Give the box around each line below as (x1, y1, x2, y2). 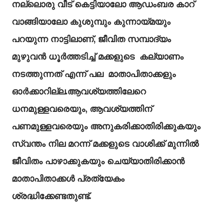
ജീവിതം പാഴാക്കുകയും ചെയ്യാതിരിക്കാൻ (12, 155, 185, 167)
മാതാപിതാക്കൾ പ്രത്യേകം (12, 173, 124, 184)
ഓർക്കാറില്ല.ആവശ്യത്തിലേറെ (12, 86, 146, 97)
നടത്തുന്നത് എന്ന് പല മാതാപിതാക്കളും (12, 68, 176, 79)
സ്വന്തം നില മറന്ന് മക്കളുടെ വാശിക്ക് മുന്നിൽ (12, 138, 199, 149)
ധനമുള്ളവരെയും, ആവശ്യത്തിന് (12, 103, 152, 114)
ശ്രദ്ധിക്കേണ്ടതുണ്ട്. (12, 190, 91, 201)
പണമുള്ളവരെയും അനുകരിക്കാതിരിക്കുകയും (12, 121, 201, 132)
